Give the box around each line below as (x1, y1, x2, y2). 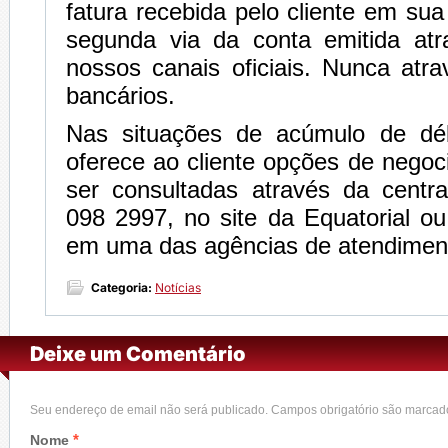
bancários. (66, 82, 175, 109)
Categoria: (91, 280, 152, 295)
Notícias (155, 280, 201, 295)
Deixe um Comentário (30, 342, 246, 366)
